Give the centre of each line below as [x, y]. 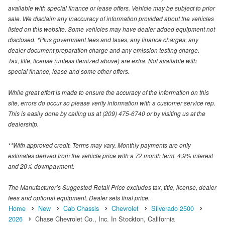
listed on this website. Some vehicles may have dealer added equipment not [111, 29]
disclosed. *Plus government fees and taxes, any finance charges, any [103, 39]
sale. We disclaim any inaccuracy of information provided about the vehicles [111, 18]
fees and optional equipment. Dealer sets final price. [79, 197]
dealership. [23, 124]
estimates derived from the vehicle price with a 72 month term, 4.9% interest [110, 155]
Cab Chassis [81, 208]
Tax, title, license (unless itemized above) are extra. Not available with [102, 60]
